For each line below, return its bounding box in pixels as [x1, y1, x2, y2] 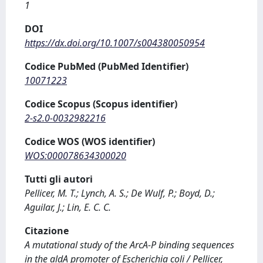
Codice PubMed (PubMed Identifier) [25, 60, 188, 73]
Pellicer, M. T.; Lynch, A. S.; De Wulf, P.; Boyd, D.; [25, 187, 215, 200]
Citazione [25, 224, 69, 237]
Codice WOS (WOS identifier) [25, 135, 155, 148]
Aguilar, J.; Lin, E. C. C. [25, 201, 111, 214]
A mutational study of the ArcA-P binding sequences [25, 238, 234, 251]
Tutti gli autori [25, 173, 93, 186]
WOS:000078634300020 [25, 149, 126, 162]
